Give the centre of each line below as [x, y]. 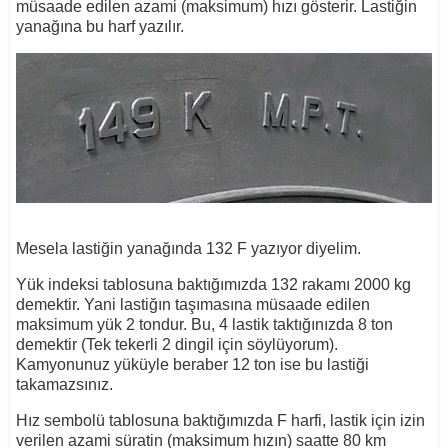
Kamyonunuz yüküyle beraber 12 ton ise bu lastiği [192, 364]
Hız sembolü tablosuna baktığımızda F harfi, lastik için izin [220, 420]
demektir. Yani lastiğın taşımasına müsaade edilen [192, 304]
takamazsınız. [64, 384]
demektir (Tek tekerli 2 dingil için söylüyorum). [176, 344]
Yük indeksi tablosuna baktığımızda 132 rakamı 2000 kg [213, 284]
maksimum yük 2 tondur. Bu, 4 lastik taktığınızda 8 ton [204, 324]
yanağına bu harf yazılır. [99, 27]
